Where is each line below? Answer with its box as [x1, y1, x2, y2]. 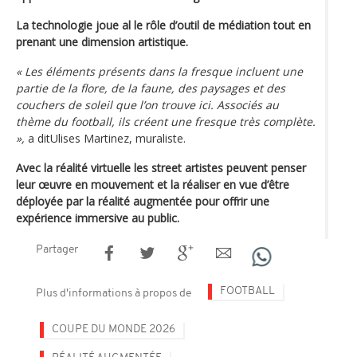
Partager [36, 243, 78, 256]
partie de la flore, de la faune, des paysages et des [16, 80, 285, 96]
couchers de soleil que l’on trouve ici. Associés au [16, 96, 279, 112]
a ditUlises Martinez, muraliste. [25, 130, 186, 146]
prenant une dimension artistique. [16, 33, 188, 49]
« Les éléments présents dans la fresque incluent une [16, 63, 303, 79]
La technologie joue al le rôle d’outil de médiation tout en [16, 17, 311, 33]
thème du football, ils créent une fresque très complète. [16, 113, 316, 129]
